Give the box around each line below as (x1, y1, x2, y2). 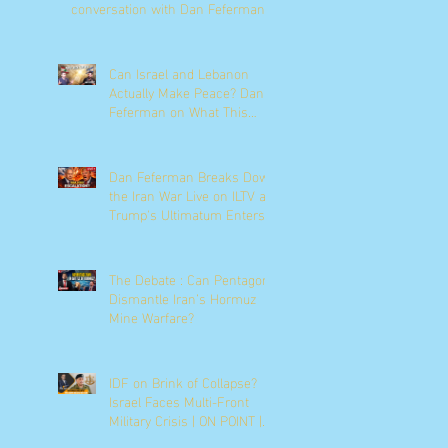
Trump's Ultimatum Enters (109, 201, 265, 226)
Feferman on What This (109, 98, 248, 123)
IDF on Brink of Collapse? (109, 369, 257, 394)
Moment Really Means (109, 117, 241, 142)
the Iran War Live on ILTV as (109, 182, 273, 207)
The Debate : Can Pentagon (109, 266, 270, 291)
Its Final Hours (109, 220, 195, 245)
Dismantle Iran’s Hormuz (109, 285, 256, 310)
